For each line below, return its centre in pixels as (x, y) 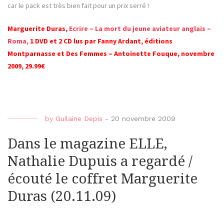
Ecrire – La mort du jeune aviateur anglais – (140, 28)
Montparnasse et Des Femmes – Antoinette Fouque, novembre (111, 53)
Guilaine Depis (79, 119)
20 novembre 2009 (143, 119)
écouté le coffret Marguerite (102, 179)
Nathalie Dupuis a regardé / (100, 161)
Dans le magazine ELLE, (87, 144)
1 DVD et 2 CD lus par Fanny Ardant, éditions (100, 41)
